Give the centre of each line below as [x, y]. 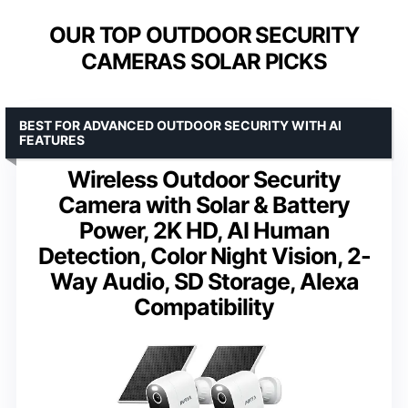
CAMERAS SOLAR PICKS [204, 61]
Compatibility [204, 306]
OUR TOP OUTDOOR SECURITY [204, 35]
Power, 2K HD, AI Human [204, 230]
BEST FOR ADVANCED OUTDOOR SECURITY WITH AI [180, 125]
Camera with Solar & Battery [204, 204]
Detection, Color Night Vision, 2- [204, 255]
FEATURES [52, 139]
